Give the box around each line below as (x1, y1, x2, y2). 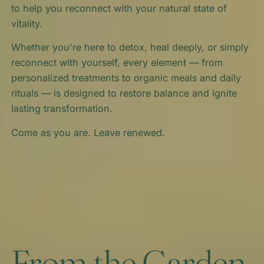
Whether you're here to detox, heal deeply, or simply (11, 41, 249, 54)
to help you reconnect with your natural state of (11, 2, 227, 14)
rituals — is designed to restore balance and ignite (11, 87, 237, 100)
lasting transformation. (11, 103, 113, 115)
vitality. (11, 17, 42, 29)
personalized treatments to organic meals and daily (11, 72, 241, 84)
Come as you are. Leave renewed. (11, 127, 165, 139)
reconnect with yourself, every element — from (11, 57, 223, 69)
